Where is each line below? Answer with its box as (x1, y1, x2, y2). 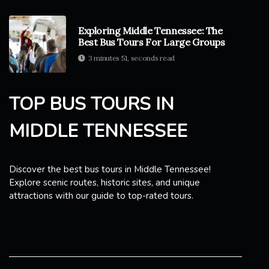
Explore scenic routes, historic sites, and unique (9, 176, 200, 189)
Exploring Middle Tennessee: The (78, 25, 223, 37)
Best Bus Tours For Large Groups (78, 36, 225, 49)
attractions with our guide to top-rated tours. (9, 189, 193, 202)
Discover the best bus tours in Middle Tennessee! (9, 163, 211, 175)
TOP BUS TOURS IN (9, 91, 174, 116)
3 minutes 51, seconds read (88, 53, 175, 63)
